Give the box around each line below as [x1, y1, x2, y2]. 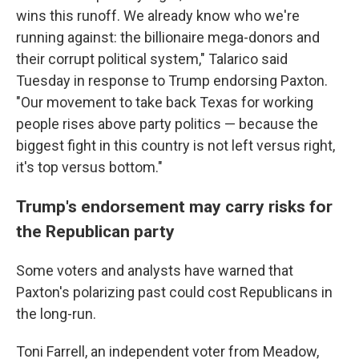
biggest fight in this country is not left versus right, [16, 137, 335, 154]
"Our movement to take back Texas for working [16, 94, 313, 111]
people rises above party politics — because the [16, 115, 318, 132]
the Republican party [16, 221, 175, 241]
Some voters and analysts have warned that [16, 262, 293, 279]
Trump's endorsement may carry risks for [16, 196, 333, 216]
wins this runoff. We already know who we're [16, 7, 300, 24]
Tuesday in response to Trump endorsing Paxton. [16, 72, 328, 89]
